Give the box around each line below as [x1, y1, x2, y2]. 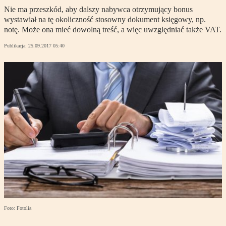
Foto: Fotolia [4, 205, 31, 211]
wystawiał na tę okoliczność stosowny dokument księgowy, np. [4, 15, 206, 24]
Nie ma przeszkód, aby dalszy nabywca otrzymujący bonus [4, 5, 193, 14]
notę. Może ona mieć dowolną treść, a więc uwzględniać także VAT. [4, 25, 221, 34]
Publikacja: [4, 43, 28, 49]
